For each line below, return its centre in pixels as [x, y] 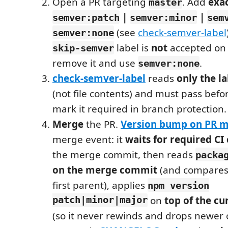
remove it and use [95, 63]
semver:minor [163, 17]
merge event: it [89, 139]
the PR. [102, 124]
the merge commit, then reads [124, 154]
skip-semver [83, 48]
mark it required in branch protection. [139, 109]
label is [133, 48]
